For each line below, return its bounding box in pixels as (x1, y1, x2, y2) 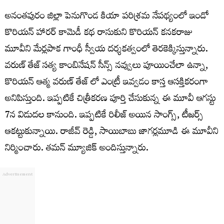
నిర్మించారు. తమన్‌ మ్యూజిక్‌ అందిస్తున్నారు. (5, 139, 148, 159)
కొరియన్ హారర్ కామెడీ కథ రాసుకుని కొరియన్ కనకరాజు (5, 24, 193, 44)
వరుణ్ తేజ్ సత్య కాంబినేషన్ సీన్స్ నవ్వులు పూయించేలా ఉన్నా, (5, 57, 208, 77)
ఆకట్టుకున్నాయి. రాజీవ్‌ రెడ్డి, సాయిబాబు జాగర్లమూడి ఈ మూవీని (5, 123, 218, 143)
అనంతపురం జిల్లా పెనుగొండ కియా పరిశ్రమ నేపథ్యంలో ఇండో (5, 7, 209, 27)
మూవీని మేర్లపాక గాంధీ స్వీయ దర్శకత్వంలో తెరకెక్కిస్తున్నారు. (5, 40, 208, 60)
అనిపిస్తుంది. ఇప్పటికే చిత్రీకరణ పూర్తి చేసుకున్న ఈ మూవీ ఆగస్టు (5, 90, 216, 110)
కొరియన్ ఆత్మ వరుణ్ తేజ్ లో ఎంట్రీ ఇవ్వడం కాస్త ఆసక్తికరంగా (5, 73, 208, 93)
